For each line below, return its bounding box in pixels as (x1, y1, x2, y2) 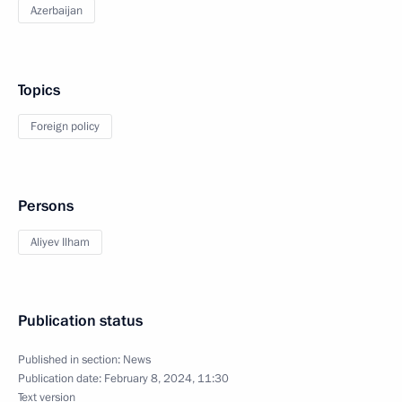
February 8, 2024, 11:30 (104, 371, 229, 387)
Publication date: (18, 371, 104, 387)
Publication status (18, 310, 143, 331)
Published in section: (18, 352, 123, 368)
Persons (18, 196, 74, 216)
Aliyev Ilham (31, 234, 90, 250)
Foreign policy (31, 118, 100, 135)
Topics (18, 80, 60, 100)
